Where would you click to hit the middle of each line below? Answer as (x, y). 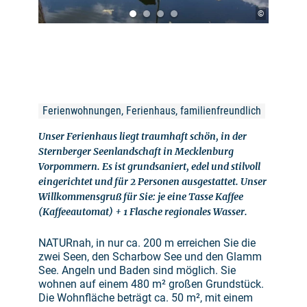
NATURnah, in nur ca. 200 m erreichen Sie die (147, 243)
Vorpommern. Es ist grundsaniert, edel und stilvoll (149, 166)
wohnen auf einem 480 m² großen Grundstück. (151, 284)
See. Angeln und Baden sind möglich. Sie (137, 270)
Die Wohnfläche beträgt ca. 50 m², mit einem (146, 297)
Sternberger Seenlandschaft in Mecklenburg (136, 151)
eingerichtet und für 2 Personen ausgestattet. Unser (152, 181)
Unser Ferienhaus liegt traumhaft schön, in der (143, 136)
